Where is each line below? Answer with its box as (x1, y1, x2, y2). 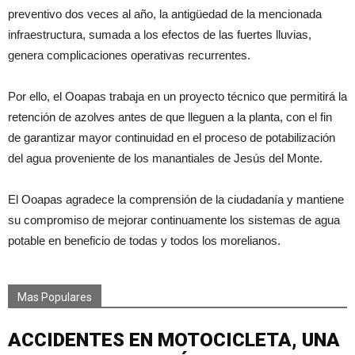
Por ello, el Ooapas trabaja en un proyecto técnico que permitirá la (8, 90, 347, 104)
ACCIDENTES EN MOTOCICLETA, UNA (8, 329, 340, 352)
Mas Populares (17, 291, 92, 304)
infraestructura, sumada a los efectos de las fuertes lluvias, (8, 28, 311, 42)
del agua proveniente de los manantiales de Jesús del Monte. (8, 151, 323, 166)
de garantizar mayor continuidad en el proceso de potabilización (8, 131, 335, 145)
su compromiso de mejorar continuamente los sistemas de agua (8, 213, 340, 227)
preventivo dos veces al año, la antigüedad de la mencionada (8, 7, 322, 21)
